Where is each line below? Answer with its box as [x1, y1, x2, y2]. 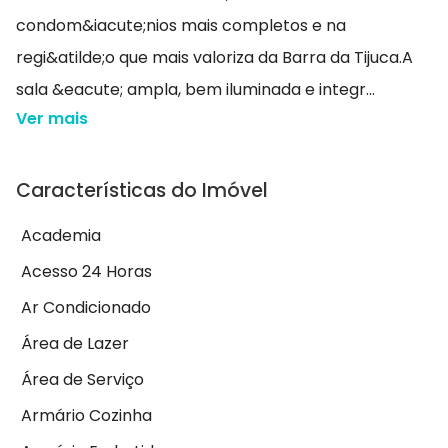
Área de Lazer [21, 332, 129, 356]
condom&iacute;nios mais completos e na [16, 14, 346, 38]
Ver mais [16, 107, 88, 131]
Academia [21, 224, 101, 248]
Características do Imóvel [16, 177, 268, 205]
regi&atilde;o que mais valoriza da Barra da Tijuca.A [16, 46, 413, 70]
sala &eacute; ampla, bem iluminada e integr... [16, 78, 375, 102]
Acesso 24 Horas [21, 260, 152, 284]
